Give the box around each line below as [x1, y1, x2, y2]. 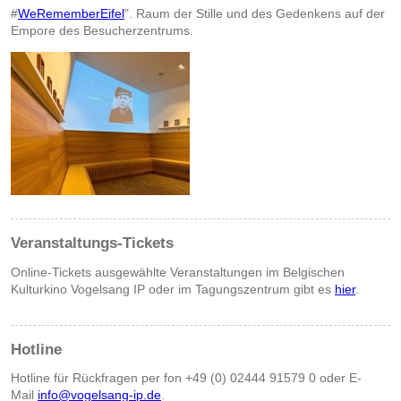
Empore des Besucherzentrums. [11, 23, 193, 38]
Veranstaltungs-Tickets [11, 235, 174, 252]
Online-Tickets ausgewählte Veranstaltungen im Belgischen [11, 264, 345, 279]
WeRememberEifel [18, 6, 124, 21]
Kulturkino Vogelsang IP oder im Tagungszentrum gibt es [11, 281, 335, 296]
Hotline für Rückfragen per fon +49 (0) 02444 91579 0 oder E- [11, 370, 362, 385]
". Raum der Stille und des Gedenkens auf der [124, 6, 385, 21]
